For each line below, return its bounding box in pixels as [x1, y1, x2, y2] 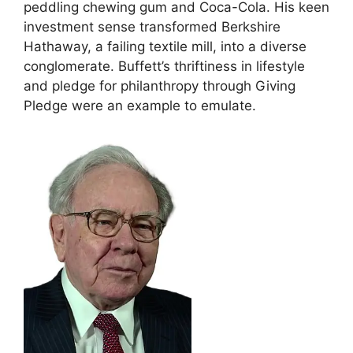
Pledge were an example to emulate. [24, 98, 256, 114]
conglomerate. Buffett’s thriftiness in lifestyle [24, 58, 305, 75]
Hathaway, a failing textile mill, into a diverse [24, 39, 307, 55]
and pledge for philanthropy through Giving [24, 78, 295, 95]
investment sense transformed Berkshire [24, 19, 281, 35]
